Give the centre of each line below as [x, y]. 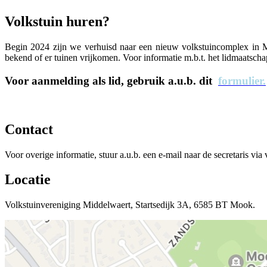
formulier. [242, 80]
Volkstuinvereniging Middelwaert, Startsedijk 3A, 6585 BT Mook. [130, 205]
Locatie [28, 180]
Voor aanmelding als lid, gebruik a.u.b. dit [111, 80]
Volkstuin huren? [57, 22]
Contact [29, 129]
